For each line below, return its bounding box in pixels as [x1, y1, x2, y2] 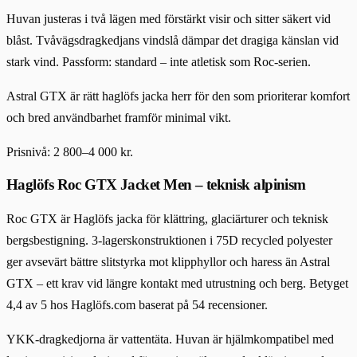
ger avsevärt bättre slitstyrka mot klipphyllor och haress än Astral [6, 254, 330, 269]
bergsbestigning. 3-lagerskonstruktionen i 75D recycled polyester [6, 233, 332, 247]
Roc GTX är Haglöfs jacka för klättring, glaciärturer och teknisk [6, 211, 328, 226]
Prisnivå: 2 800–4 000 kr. [6, 144, 133, 159]
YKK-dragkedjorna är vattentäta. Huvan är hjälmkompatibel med [6, 331, 334, 346]
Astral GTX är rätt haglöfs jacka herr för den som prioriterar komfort [6, 88, 350, 103]
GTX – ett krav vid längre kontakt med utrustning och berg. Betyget [6, 276, 348, 290]
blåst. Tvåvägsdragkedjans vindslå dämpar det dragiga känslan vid [6, 33, 339, 47]
